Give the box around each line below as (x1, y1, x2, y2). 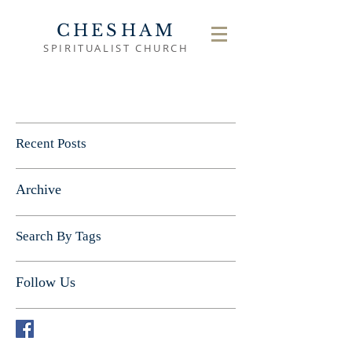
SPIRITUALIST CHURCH (43, 41, 189, 55)
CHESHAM (56, 20, 177, 41)
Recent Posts (16, 136, 86, 151)
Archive (16, 181, 61, 197)
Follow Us (16, 274, 75, 290)
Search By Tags (16, 229, 101, 244)
